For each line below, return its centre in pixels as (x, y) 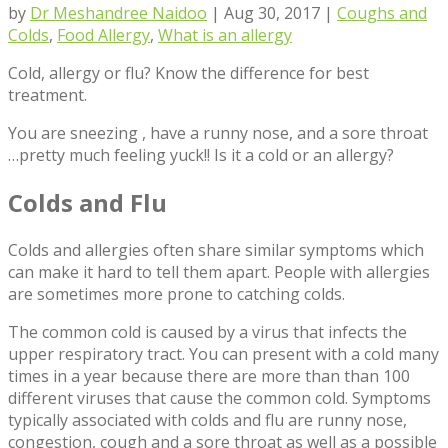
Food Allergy (103, 34)
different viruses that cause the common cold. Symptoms (219, 397)
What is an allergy (225, 34)
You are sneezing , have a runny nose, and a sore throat (218, 132)
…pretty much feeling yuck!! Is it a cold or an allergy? (201, 154)
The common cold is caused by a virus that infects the (207, 331)
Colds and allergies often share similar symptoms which (216, 249)
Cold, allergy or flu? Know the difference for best (188, 72)
